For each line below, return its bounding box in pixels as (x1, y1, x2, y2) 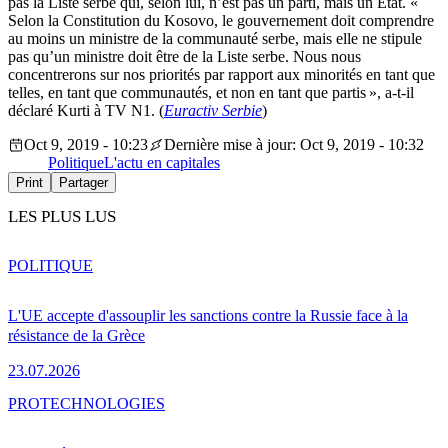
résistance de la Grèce (8, 326, 145, 344)
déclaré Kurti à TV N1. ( (8, 102, 164, 120)
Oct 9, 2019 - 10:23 (24, 136, 148, 154)
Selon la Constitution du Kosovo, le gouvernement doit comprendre (8, 12, 434, 30)
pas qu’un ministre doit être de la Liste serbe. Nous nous (8, 48, 361, 66)
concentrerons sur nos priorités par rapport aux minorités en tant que (8, 66, 435, 84)
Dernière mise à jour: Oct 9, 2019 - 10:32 (164, 136, 424, 154)
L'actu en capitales (104, 154, 220, 172)
